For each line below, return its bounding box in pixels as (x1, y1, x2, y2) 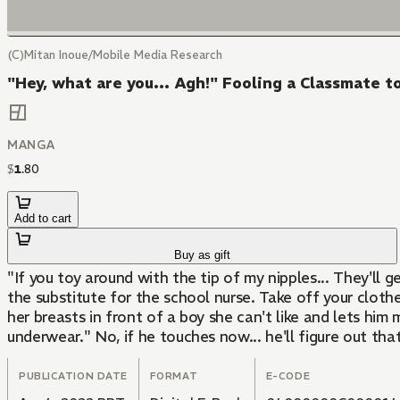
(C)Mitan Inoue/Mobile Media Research (7, 47, 222, 62)
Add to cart (14, 212, 71, 226)
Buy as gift (174, 248, 231, 262)
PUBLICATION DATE (19, 370, 128, 383)
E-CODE (265, 370, 311, 383)
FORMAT (149, 370, 198, 383)
